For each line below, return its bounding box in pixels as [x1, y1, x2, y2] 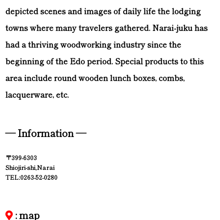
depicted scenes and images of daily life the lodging [5, 5, 201, 17]
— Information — [5, 126, 86, 140]
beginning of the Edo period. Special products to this [5, 55, 204, 67]
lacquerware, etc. [5, 88, 69, 101]
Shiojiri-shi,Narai [5, 163, 55, 172]
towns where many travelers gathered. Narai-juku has [5, 22, 208, 34]
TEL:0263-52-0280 [5, 173, 58, 182]
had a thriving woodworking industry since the [5, 38, 182, 51]
